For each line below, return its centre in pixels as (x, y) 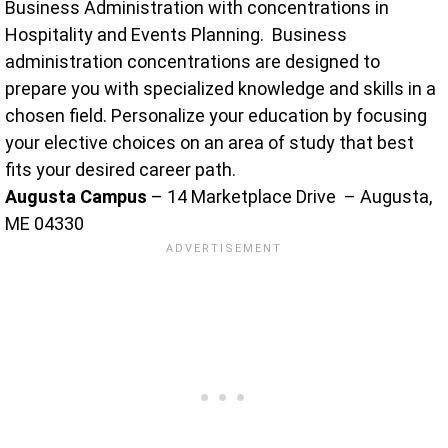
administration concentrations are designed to (192, 61)
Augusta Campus (76, 196)
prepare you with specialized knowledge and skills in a (220, 88)
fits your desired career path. (122, 169)
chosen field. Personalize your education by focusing (216, 115)
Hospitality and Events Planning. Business (176, 34)
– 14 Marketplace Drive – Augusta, (289, 196)
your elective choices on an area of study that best (209, 142)
